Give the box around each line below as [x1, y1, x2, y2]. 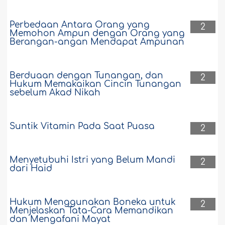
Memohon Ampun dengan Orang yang [10, 29, 185, 39]
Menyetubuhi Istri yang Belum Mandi [10, 155, 176, 165]
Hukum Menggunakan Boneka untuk [10, 197, 176, 207]
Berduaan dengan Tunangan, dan [10, 71, 164, 81]
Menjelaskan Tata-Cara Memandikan [10, 206, 174, 216]
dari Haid [10, 164, 53, 174]
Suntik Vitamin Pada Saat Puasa [10, 122, 155, 132]
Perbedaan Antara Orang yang [10, 20, 150, 30]
